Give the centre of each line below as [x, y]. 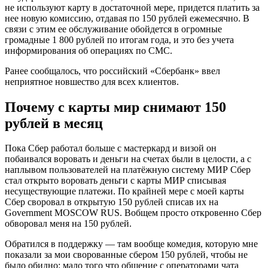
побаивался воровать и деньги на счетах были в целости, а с [128, 159]
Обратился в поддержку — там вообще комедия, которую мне [131, 244]
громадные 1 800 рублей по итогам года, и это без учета [119, 39]
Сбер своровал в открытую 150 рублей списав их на [112, 202]
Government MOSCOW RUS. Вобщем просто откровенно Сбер [133, 213]
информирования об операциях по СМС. [89, 50]
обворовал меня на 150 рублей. [68, 224]
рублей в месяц [54, 123]
